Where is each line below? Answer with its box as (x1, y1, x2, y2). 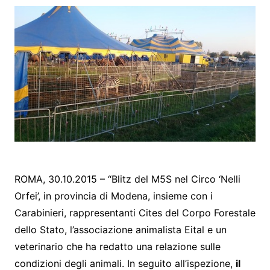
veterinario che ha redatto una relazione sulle (14, 240, 221, 253)
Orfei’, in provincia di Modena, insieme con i (14, 189, 213, 202)
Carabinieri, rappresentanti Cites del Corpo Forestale (14, 206, 256, 219)
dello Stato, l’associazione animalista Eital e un (14, 223, 227, 236)
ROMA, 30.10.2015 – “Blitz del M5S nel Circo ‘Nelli (14, 172, 240, 185)
